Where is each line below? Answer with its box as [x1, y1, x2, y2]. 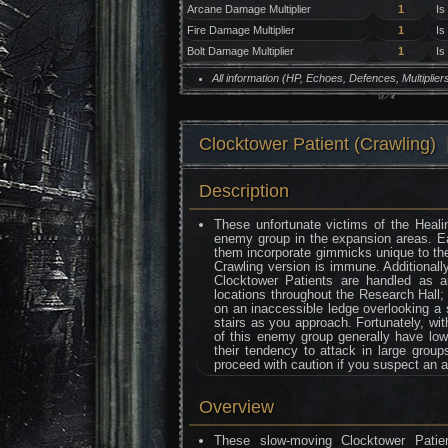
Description [199, 181, 289, 201]
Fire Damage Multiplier [186, 24, 295, 36]
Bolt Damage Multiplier [186, 45, 294, 57]
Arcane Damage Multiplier [186, 3, 311, 15]
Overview [199, 397, 274, 417]
